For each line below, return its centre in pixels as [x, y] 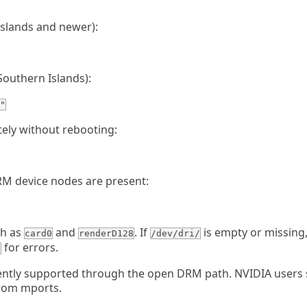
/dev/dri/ [175, 233]
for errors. [30, 247]
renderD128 [106, 233]
